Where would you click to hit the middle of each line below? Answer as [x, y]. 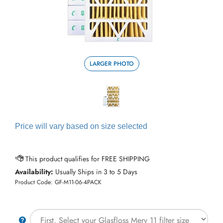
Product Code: [34, 182]
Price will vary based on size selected [81, 126]
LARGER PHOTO [111, 63]
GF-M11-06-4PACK [78, 182]
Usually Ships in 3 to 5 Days [95, 171]
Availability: [34, 171]
